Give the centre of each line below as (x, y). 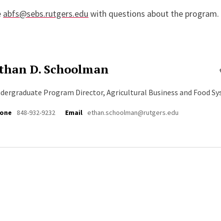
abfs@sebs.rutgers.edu (46, 14)
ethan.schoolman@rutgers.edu (133, 112)
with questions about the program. (154, 14)
